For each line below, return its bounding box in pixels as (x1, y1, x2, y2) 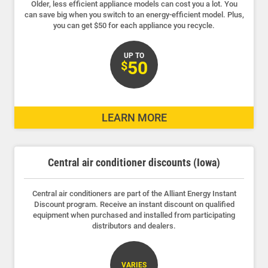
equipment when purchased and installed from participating (33, 210, 235, 220)
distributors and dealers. (92, 221, 176, 230)
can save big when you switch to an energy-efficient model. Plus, (24, 10, 244, 19)
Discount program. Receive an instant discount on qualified (33, 199, 234, 209)
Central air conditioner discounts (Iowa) (48, 156, 220, 169)
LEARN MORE (101, 111, 167, 124)
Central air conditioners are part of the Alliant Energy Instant (32, 188, 236, 198)
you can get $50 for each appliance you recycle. (53, 20, 215, 30)
